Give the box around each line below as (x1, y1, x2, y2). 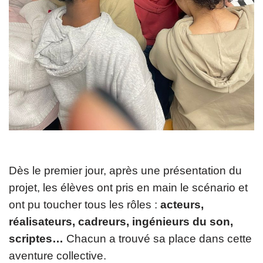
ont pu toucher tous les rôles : (9, 198, 160, 211)
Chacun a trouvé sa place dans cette (63, 232, 252, 245)
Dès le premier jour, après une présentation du (9, 164, 242, 177)
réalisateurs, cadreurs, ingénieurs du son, (9, 215, 233, 228)
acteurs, (160, 198, 204, 211)
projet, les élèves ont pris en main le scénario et (9, 181, 248, 194)
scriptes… (9, 232, 63, 245)
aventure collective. (9, 249, 106, 262)
